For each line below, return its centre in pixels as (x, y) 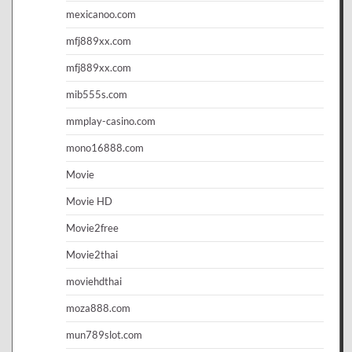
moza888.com (98, 308)
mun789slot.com (104, 334)
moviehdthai (94, 281)
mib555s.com (97, 94)
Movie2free (92, 227)
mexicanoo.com (101, 14)
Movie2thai (92, 254)
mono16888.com (105, 147)
